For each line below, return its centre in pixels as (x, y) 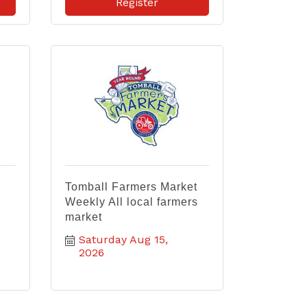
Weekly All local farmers (131, 202)
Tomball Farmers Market (131, 187)
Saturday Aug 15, (123, 240)
